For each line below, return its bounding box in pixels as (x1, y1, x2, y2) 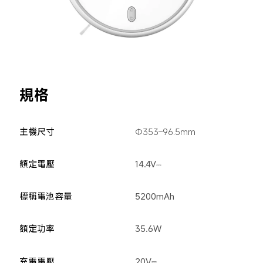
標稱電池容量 (19, 190, 72, 203)
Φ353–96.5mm (134, 125, 195, 137)
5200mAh (134, 190, 174, 203)
